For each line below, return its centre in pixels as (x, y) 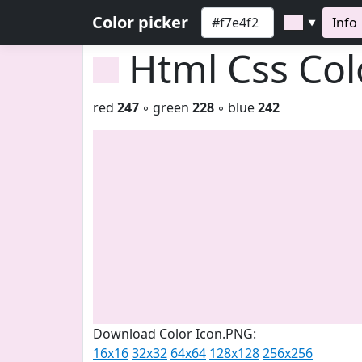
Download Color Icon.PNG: (175, 334)
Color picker (140, 22)
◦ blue (236, 107)
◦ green (166, 107)
